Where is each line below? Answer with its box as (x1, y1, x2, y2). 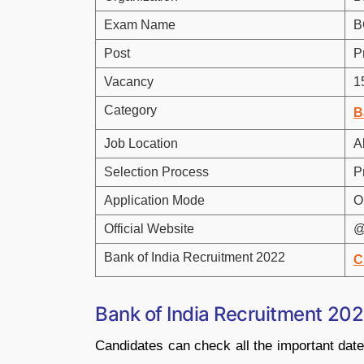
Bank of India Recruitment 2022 (104, 250, 285, 264)
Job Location (104, 136, 178, 150)
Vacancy (104, 75, 154, 89)
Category (104, 103, 157, 117)
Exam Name (104, 18, 175, 32)
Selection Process (104, 165, 209, 179)
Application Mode (104, 193, 205, 207)
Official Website (104, 222, 194, 236)
